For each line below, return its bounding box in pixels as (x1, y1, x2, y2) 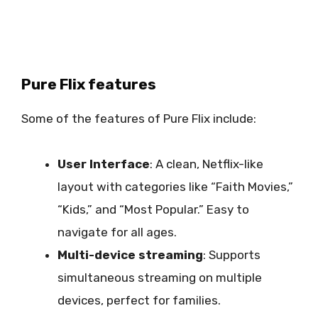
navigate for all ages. (57, 224, 177, 239)
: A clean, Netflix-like (150, 156, 263, 171)
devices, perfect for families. (57, 292, 221, 307)
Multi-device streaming (57, 247, 203, 262)
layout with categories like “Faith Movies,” (57, 179, 293, 194)
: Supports (203, 247, 261, 262)
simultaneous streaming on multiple (57, 270, 262, 285)
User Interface (57, 156, 150, 171)
